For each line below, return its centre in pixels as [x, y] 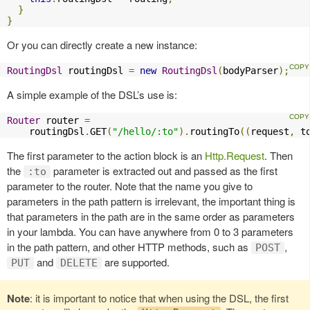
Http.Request [235, 155]
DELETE [79, 263]
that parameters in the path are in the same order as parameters [151, 216]
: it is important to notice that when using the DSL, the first [159, 298]
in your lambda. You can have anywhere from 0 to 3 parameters [150, 231]
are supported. [136, 262]
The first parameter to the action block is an [106, 155]
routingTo [215, 131]
